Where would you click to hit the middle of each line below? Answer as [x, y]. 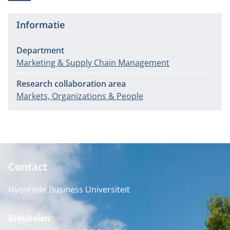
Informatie [41, 25]
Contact [28, 167]
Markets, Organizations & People [80, 96]
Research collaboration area [71, 84]
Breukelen [29, 218]
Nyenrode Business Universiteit [69, 189]
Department [40, 50]
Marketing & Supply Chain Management [93, 63]
